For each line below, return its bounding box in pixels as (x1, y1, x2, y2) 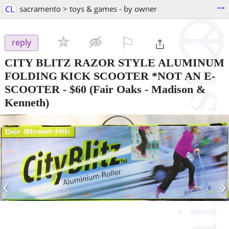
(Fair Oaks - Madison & (86, 82, 205, 96)
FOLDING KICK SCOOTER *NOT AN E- (5, 69, 215, 82)
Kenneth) (5, 96, 49, 109)
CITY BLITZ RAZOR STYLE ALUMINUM (5, 56, 224, 69)
